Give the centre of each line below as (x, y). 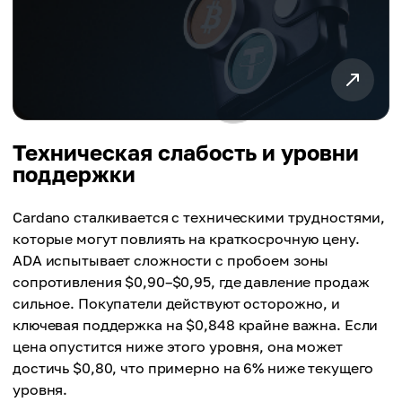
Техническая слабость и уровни (186, 152)
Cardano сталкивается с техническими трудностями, (199, 217)
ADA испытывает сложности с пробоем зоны (171, 260)
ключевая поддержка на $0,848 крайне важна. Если (196, 325)
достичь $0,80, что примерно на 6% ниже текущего (193, 368)
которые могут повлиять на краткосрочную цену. (186, 239)
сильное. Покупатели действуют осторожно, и (176, 303)
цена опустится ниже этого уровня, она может (178, 346)
